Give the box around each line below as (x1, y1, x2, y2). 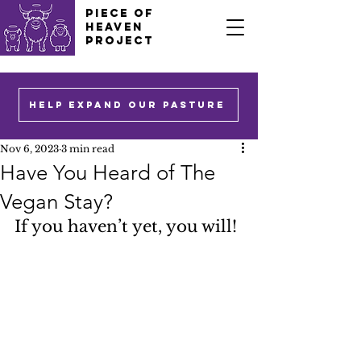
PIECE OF (85, 6, 154, 20)
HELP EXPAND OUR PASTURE (28, 99, 226, 110)
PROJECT (85, 34, 154, 48)
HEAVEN (85, 20, 143, 34)
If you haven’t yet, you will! (15, 217, 237, 236)
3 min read (61, 143, 114, 155)
